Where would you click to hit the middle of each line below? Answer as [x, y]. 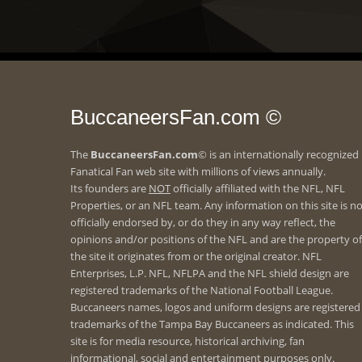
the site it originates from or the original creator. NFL [196, 256]
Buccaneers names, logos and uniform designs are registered [215, 307]
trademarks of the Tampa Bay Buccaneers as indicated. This [212, 324]
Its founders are [109, 188]
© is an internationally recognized [278, 154]
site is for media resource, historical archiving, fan [187, 341]
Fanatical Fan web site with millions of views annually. [198, 171]
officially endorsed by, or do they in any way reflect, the [203, 222]
